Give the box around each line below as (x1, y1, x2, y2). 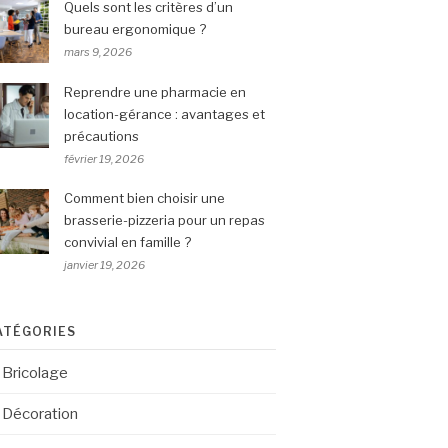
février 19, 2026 (64, 151, 144, 166)
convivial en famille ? (64, 233, 191, 250)
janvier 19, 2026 (64, 257, 145, 272)
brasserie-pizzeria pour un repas (64, 211, 265, 228)
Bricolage (2, 363, 68, 382)
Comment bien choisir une (64, 189, 225, 206)
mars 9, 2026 (64, 44, 132, 59)
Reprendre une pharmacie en (64, 83, 246, 100)
